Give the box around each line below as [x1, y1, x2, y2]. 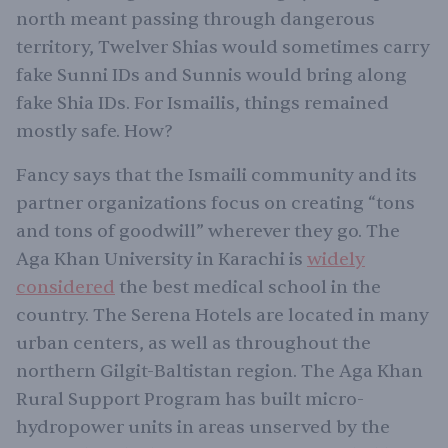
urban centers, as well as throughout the [16, 331, 371, 355]
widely [307, 247, 365, 271]
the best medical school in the [115, 275, 381, 299]
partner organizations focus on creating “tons [16, 191, 415, 215]
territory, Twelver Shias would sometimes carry [16, 35, 430, 59]
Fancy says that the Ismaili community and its [16, 163, 417, 187]
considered [16, 275, 115, 299]
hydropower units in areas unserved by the [16, 415, 390, 439]
